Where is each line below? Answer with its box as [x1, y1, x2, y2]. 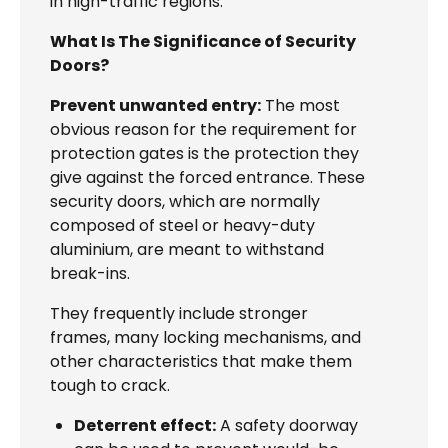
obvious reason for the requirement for [50, 118, 357, 142]
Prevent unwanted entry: [50, 94, 261, 118]
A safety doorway [216, 414, 358, 438]
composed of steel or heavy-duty [50, 214, 315, 238]
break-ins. [50, 262, 130, 286]
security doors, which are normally [50, 190, 320, 214]
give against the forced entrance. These [50, 166, 365, 190]
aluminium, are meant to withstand [50, 238, 324, 262]
